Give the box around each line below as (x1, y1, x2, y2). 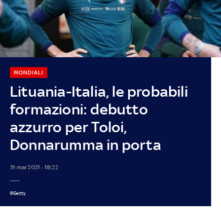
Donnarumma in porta (9, 136, 161, 153)
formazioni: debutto (9, 100, 148, 118)
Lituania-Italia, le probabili (9, 82, 188, 100)
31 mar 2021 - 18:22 (9, 163, 58, 171)
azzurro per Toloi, (9, 118, 127, 136)
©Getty (9, 190, 26, 196)
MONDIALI (13, 69, 43, 76)
